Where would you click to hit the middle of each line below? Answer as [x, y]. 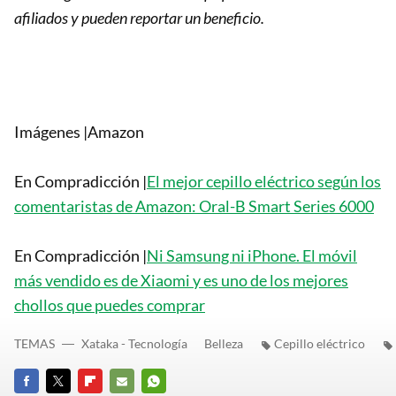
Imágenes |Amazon [79, 132]
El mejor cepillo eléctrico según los [264, 182]
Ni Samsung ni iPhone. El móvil [252, 256]
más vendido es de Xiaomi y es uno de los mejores [181, 281]
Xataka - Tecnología [134, 344]
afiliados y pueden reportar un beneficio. [139, 18]
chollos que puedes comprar [110, 305]
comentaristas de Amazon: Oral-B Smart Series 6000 [194, 206]
